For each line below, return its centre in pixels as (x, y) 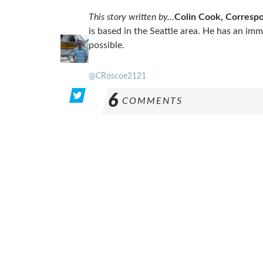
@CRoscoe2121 (117, 76)
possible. (106, 45)
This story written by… (131, 17)
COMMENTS (152, 101)
